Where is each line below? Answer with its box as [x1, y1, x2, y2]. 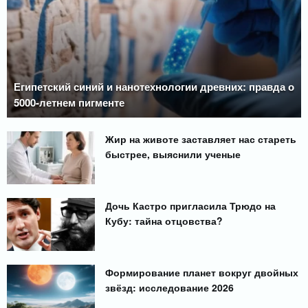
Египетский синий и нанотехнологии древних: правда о [14, 78, 294, 94]
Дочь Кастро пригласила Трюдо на [105, 198, 276, 212]
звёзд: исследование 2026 [105, 280, 234, 294]
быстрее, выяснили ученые [105, 146, 241, 161]
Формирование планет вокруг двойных [105, 265, 299, 279]
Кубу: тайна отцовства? [105, 213, 223, 228]
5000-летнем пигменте [14, 94, 124, 110]
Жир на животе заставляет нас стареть [105, 131, 297, 146]
